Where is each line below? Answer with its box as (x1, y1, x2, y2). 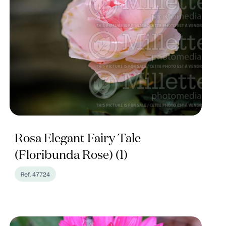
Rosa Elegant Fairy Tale (14, 133, 141, 145)
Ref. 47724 (20, 169, 50, 179)
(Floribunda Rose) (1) (14, 149, 128, 161)
